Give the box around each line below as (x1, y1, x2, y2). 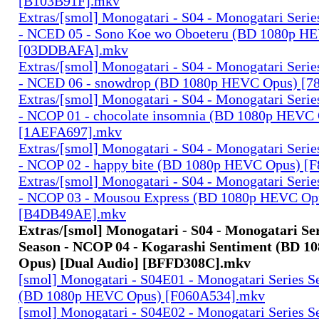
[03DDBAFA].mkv (19, 41, 128, 58)
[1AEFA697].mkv (19, 123, 122, 140)
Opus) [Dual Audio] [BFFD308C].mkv (19, 254, 251, 271)
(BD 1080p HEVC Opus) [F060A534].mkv (19, 287, 265, 303)
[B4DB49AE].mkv (19, 205, 126, 221)
